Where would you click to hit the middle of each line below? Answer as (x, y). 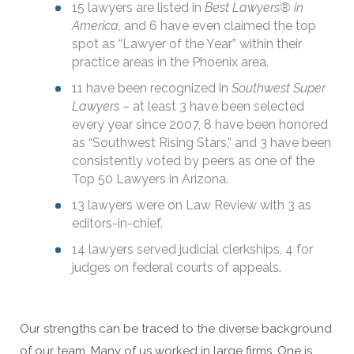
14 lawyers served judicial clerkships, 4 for (192, 249)
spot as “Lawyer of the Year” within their (187, 44)
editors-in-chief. (117, 223)
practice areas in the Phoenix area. (170, 62)
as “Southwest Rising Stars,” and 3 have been (201, 143)
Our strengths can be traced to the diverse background (176, 329)
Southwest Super (279, 88)
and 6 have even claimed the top (220, 26)
